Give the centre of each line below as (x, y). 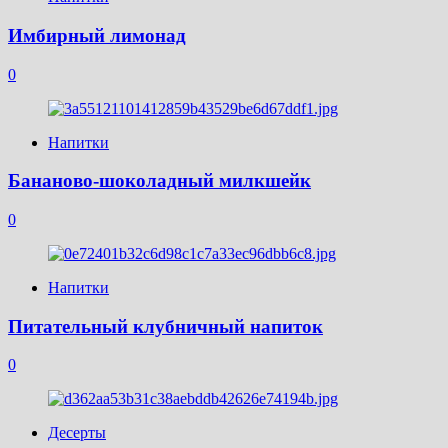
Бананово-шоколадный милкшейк (159, 181)
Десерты (77, 433)
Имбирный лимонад (97, 35)
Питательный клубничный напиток (165, 326)
